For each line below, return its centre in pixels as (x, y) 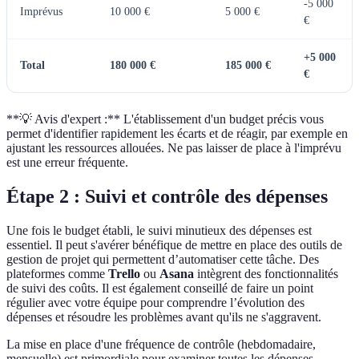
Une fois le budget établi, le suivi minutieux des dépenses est (159, 231)
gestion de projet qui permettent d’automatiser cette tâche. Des (163, 260)
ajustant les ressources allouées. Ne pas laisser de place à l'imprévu (174, 148)
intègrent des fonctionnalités (266, 274)
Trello (124, 274)
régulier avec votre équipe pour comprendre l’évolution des (155, 303)
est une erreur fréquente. (67, 163)
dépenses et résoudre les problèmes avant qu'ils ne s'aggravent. (164, 317)
